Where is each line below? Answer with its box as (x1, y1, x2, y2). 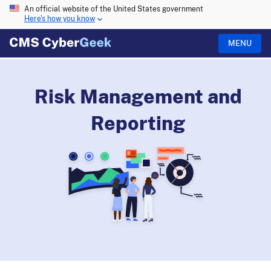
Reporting (91, 112, 185, 134)
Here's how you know (24, 15, 95, 24)
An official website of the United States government (24, 5, 203, 13)
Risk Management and (34, 85, 242, 108)
